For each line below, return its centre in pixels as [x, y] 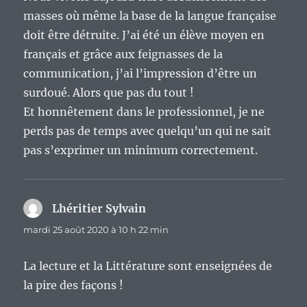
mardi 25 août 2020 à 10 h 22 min [96, 230]
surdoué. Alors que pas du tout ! [109, 93]
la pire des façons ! [74, 285]
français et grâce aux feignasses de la [123, 54]
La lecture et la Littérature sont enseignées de [148, 266]
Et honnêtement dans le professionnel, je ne [144, 112]
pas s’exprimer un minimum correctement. [141, 150]
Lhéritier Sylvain [99, 209]
